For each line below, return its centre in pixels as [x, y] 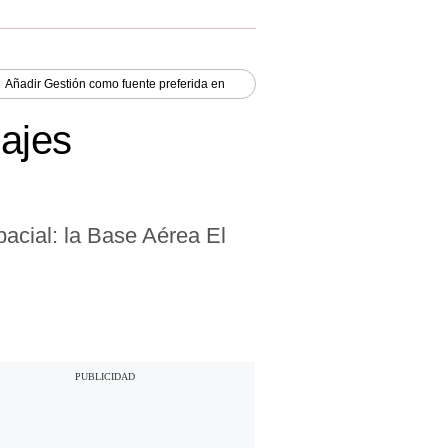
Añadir [24, 83]
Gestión [65, 83]
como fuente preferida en [155, 83]
